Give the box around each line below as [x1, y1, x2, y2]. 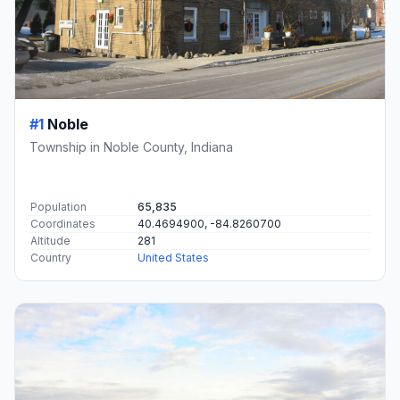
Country [30, 250, 71, 264]
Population [30, 199, 87, 213]
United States [137, 250, 209, 264]
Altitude [30, 233, 71, 247]
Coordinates [30, 216, 96, 230]
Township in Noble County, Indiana [29, 138, 233, 154]
